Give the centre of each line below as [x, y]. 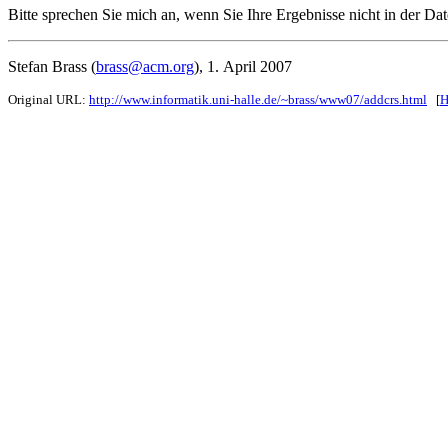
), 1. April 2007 [243, 66]
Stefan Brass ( [52, 66]
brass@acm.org [145, 66]
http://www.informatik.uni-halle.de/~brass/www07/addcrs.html [258, 99]
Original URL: [48, 99]
